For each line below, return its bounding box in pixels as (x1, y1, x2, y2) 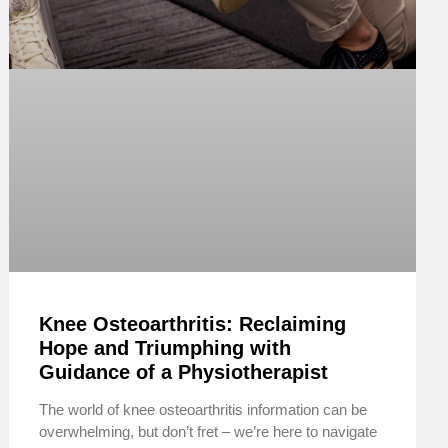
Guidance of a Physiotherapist (39, 360, 329, 383)
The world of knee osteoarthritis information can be (39, 400, 368, 418)
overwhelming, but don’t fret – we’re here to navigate (39, 422, 378, 440)
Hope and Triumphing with (39, 336, 292, 359)
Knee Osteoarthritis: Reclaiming (39, 312, 347, 335)
